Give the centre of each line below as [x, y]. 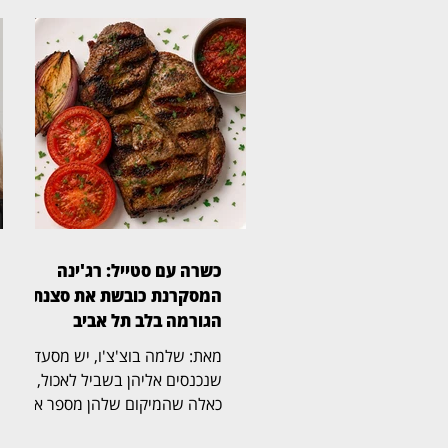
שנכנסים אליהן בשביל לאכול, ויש [117, 380]
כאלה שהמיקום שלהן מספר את [123, 404]
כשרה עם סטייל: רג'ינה [139, 270]
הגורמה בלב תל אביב [147, 320]
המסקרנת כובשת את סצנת [127, 295]
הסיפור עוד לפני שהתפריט [137, 428]
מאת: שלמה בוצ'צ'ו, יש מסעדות [54, 356]
